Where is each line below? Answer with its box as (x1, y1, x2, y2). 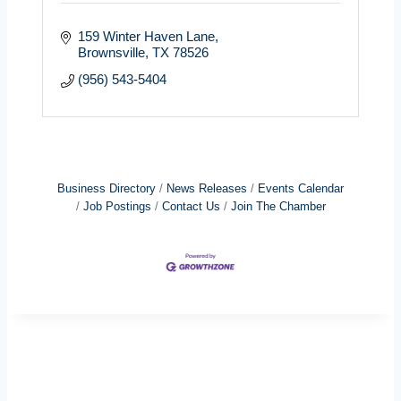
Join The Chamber (230, 199, 326, 213)
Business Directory (57, 181, 156, 195)
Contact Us (161, 199, 220, 213)
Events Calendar (258, 181, 344, 195)
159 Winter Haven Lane (77, 28, 215, 44)
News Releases (166, 181, 247, 195)
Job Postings (82, 199, 151, 213)
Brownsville (77, 44, 145, 60)
